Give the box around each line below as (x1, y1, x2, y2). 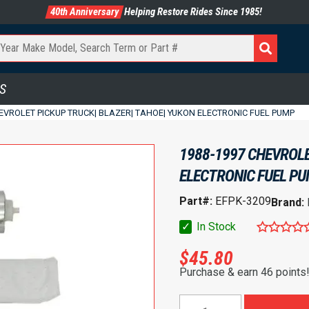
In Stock (194, 219, 236, 233)
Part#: (179, 194, 212, 208)
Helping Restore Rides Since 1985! (122, 6, 262, 18)
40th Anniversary (50, 6, 119, 18)
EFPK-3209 (212, 194, 271, 208)
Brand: (271, 195, 307, 209)
